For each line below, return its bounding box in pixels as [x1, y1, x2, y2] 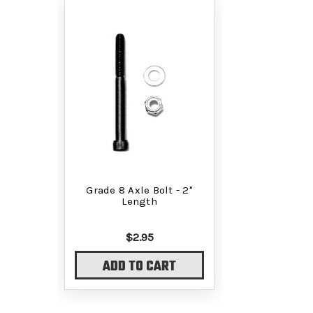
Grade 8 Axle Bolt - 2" [86, 183, 193, 196]
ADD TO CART [103, 256, 177, 278]
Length [122, 194, 157, 208]
